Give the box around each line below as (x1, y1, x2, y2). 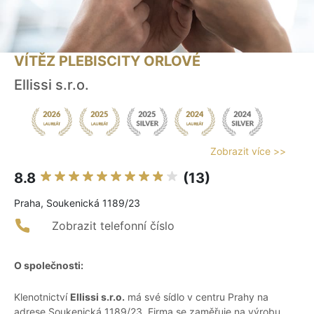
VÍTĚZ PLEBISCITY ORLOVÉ (14, 53, 200, 70)
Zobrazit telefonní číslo (52, 219, 175, 233)
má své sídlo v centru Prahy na (125, 291, 268, 303)
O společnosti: (14, 259, 83, 272)
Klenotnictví (14, 291, 70, 303)
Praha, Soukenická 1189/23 (14, 197, 140, 210)
